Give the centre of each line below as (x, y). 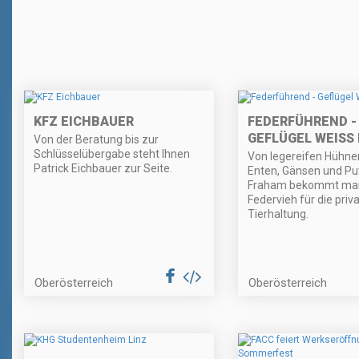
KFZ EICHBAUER (84, 122)
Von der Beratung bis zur (96, 140)
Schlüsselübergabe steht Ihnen (112, 154)
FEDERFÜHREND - (302, 122)
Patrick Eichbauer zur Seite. (103, 169)
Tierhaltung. (278, 214)
